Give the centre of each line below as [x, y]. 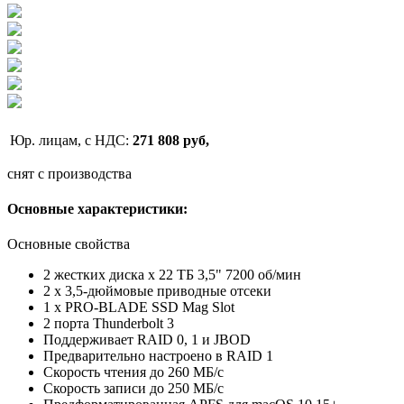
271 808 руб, [171, 140]
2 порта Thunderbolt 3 [109, 324]
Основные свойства [69, 244]
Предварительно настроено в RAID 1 [158, 356]
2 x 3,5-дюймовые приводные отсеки [157, 291]
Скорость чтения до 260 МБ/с [133, 372]
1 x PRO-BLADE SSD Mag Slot [139, 308]
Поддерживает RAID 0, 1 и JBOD [147, 340]
